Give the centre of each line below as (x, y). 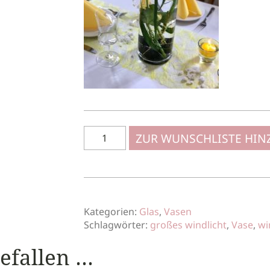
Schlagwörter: (117, 225)
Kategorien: (111, 212)
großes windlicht (188, 225)
